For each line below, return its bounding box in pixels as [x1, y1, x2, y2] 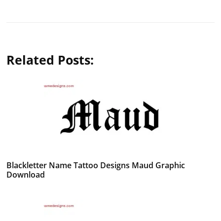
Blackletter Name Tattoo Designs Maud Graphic [6, 159, 185, 171]
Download [6, 169, 45, 180]
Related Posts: [6, 51, 94, 68]
